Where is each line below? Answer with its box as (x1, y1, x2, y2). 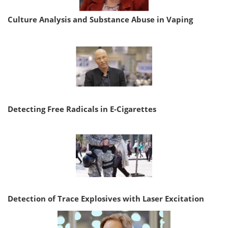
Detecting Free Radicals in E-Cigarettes (8, 104, 156, 115)
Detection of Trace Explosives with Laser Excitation (8, 193, 204, 204)
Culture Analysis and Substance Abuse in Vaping (8, 14, 193, 25)
